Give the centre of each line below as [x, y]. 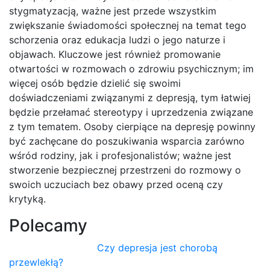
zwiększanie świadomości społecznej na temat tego [128, 26]
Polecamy [48, 226]
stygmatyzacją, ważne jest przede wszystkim [113, 11]
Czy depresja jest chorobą [158, 248]
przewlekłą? [36, 262]
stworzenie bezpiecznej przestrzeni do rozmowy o [125, 170]
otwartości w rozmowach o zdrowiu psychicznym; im [131, 69]
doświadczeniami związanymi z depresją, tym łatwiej [130, 98]
